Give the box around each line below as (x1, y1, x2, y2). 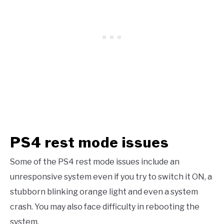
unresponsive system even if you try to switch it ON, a (10, 171, 212, 181)
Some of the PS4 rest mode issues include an (10, 156, 179, 166)
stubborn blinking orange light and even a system (10, 186, 198, 196)
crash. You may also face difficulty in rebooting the (10, 201, 199, 211)
